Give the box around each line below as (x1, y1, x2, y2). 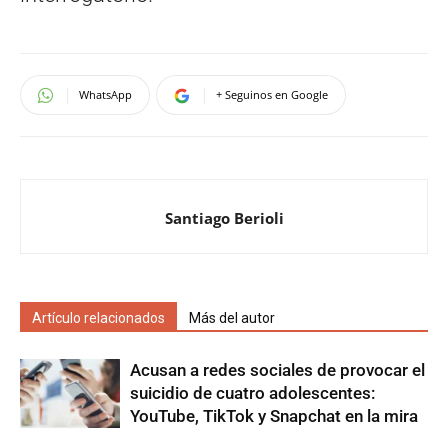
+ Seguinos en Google (216, 87, 328, 103)
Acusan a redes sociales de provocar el (130, 360, 425, 381)
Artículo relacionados (32, 310, 165, 327)
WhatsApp (79, 87, 132, 103)
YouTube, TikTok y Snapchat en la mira (130, 406, 418, 427)
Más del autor (189, 310, 275, 327)
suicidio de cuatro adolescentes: (130, 383, 375, 404)
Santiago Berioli (164, 208, 284, 229)
